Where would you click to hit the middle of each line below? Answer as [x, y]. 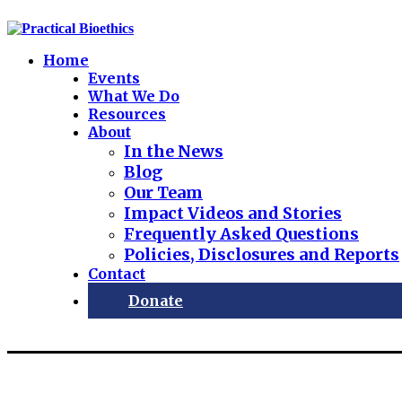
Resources [127, 114]
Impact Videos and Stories [233, 213]
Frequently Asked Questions [241, 234]
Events [114, 78]
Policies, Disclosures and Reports [262, 254]
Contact [117, 274]
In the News [174, 151]
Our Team [163, 192]
